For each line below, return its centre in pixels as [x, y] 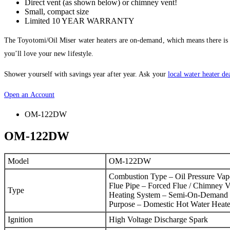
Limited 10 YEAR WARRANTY [80, 21]
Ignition [20, 220]
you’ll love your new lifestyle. [49, 53]
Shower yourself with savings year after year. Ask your [86, 74]
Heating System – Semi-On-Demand [168, 195]
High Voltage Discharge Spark [158, 220]
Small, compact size [57, 11]
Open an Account [30, 94]
